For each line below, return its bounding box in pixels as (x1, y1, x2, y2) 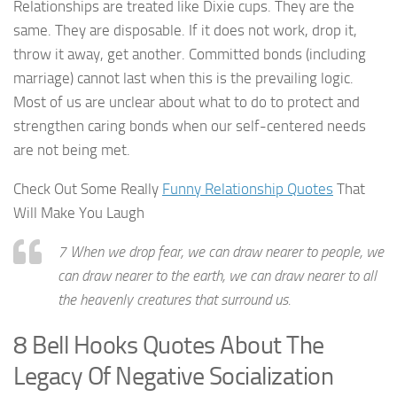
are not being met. (13, 140, 130, 159)
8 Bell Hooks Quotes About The (13, 330, 324, 360)
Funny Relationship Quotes (162, 179, 333, 198)
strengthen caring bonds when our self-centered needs (13, 116, 366, 135)
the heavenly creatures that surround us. (58, 290, 291, 308)
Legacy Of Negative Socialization (13, 361, 333, 391)
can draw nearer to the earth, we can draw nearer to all (58, 266, 377, 284)
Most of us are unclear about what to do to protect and (13, 92, 360, 111)
